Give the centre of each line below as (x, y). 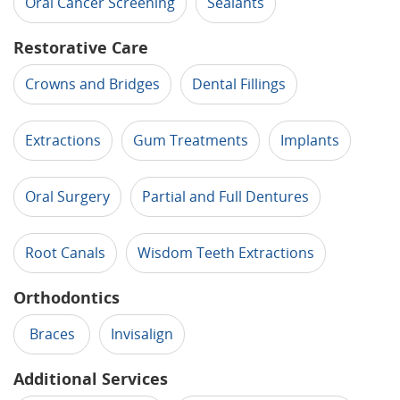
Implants (310, 141)
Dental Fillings (239, 84)
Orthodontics (67, 298)
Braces (52, 334)
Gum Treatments (191, 141)
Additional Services (91, 379)
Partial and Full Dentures (225, 197)
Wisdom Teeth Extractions (226, 253)
